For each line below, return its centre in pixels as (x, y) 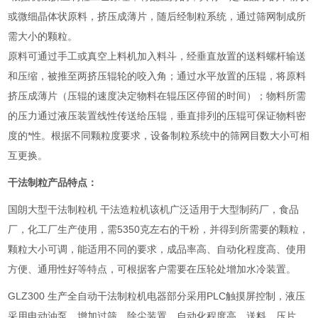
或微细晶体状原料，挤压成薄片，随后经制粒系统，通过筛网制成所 (157, 16)
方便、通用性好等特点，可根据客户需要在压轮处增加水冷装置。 (152, 269)
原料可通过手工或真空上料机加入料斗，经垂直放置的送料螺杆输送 (157, 56)
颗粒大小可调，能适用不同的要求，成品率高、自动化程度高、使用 (157, 249)
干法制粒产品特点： (53, 182)
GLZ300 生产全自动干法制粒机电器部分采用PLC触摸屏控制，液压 (157, 296)
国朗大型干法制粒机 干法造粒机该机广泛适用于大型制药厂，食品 (154, 209)
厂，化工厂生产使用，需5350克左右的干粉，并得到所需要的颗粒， (159, 229)
